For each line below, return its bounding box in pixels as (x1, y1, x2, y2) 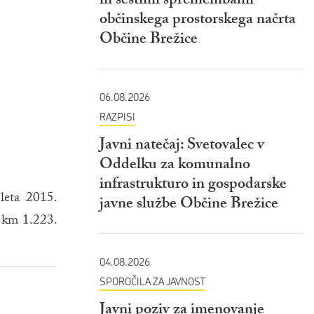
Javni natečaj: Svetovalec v (100, 133, 264, 160)
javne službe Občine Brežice (100, 192, 278, 219)
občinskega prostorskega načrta (100, 8, 296, 34)
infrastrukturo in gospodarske (100, 172, 287, 199)
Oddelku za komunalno (100, 153, 250, 179)
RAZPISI (100, 109, 135, 125)
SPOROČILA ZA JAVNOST (100, 274, 205, 289)
